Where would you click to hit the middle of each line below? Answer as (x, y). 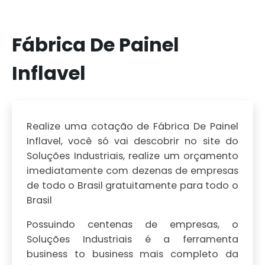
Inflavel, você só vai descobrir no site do (132, 141)
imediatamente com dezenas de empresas (132, 170)
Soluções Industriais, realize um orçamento (132, 156)
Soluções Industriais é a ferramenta (132, 240)
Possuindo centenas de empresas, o (132, 225)
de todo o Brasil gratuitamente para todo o (132, 185)
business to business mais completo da (132, 254)
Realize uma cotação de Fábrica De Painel (132, 126)
